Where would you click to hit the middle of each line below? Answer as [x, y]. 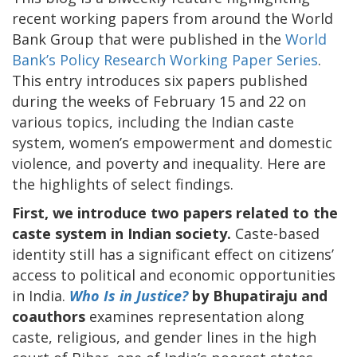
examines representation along [195, 316]
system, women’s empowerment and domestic [172, 142]
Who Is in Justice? [129, 295]
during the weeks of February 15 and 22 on [159, 101]
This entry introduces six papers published [160, 80]
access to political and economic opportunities [174, 275]
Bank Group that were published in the [149, 39]
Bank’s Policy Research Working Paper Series [165, 59]
